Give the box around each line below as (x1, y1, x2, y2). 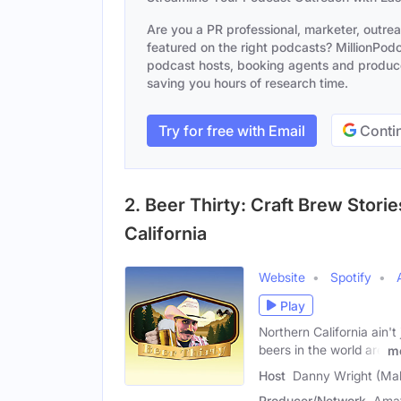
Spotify (330, 269, 371, 285)
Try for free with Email (158, 121, 305, 140)
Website (259, 269, 305, 285)
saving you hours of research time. (147, 75, 348, 90)
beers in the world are (259, 342, 384, 357)
